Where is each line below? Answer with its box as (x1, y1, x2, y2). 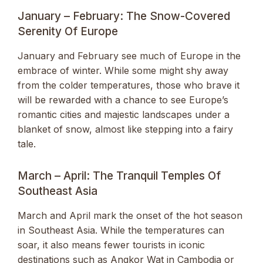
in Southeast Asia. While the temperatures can (18, 224, 224, 236)
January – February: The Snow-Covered (18, 9, 230, 23)
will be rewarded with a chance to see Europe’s (18, 93, 228, 106)
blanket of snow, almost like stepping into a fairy (18, 123, 233, 135)
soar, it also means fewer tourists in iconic (18, 238, 205, 251)
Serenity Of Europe (18, 24, 118, 38)
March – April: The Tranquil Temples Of (18, 168, 221, 183)
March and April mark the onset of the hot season (18, 209, 242, 221)
